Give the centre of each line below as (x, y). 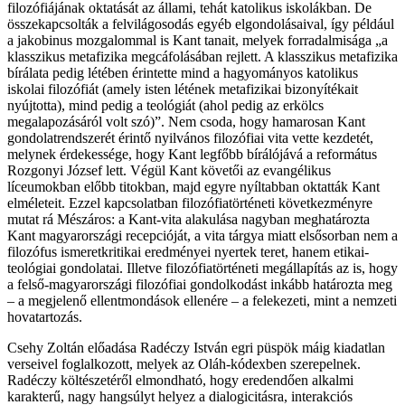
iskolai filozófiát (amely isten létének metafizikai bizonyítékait (183, 89)
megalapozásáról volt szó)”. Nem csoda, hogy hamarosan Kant (186, 121)
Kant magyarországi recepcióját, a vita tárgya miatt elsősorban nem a (202, 235)
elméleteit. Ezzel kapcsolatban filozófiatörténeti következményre (190, 202)
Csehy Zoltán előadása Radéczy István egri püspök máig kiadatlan (196, 347)
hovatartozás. (45, 316)
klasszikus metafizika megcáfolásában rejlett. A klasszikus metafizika (202, 56)
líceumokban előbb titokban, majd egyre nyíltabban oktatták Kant (193, 186)
